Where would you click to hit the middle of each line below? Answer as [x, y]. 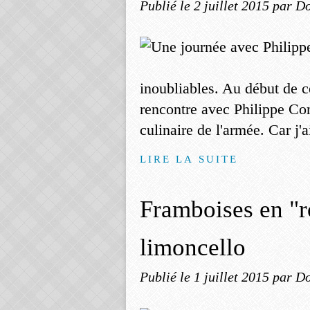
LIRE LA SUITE [189, 159]
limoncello [193, 247]
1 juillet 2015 [233, 277]
